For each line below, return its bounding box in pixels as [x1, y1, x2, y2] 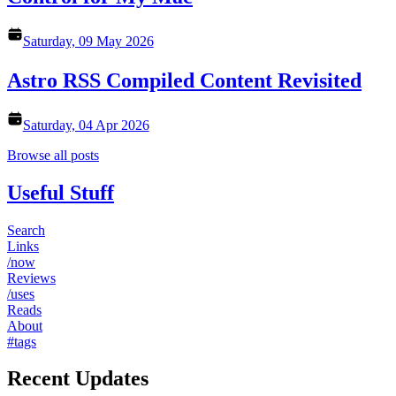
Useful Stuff [7, 180, 114, 204]
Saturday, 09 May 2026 [22, 33, 154, 49]
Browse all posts [7, 147, 99, 163]
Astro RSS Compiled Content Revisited [7, 69, 362, 93]
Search [7, 222, 45, 238]
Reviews [7, 270, 56, 286]
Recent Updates [7, 367, 148, 391]
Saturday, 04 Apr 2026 [22, 117, 149, 133]
